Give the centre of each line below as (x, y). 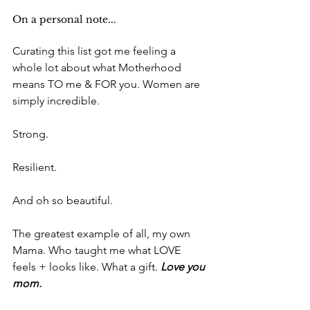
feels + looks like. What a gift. (86, 266)
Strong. (32, 134)
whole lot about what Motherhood (98, 67)
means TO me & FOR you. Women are (108, 84)
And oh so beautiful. (64, 200)
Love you (184, 266)
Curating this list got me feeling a (95, 51)
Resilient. (36, 167)
